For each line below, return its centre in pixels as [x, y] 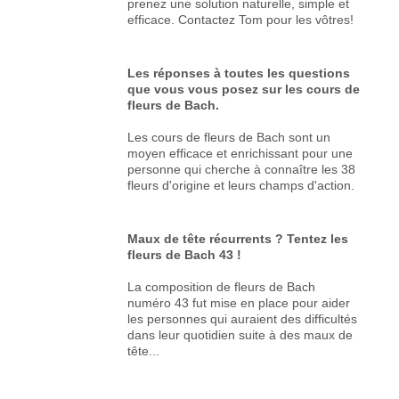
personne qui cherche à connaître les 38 [242, 169]
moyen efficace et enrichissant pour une [240, 153]
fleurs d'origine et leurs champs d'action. [241, 185]
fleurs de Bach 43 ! [185, 254]
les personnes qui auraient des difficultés [243, 318]
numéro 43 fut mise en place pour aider [239, 302]
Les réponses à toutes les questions [239, 73]
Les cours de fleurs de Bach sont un [229, 137]
